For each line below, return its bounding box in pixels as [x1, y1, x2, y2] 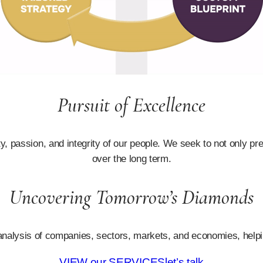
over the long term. [92, 153, 171, 165]
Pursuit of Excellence [58, 93, 205, 118]
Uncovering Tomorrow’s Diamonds [9, 186, 254, 210]
